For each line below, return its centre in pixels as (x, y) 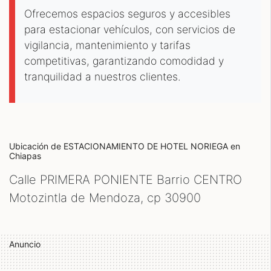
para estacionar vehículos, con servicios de (130, 29)
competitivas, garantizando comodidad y (124, 61)
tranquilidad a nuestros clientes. (103, 77)
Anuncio (25, 244)
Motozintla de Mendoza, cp (87, 198)
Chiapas (25, 156)
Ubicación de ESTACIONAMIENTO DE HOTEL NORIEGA (120, 146)
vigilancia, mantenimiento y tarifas (107, 45)
